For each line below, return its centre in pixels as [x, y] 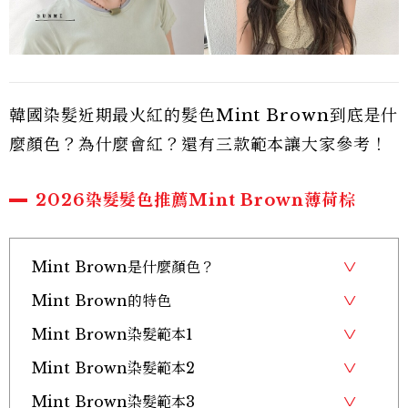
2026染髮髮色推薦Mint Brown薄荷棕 [196, 200]
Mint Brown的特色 [102, 300]
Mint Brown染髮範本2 [113, 367]
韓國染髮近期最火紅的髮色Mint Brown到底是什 [204, 115]
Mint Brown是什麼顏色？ [123, 266]
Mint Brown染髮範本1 [112, 334]
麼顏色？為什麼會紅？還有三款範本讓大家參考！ [199, 144]
